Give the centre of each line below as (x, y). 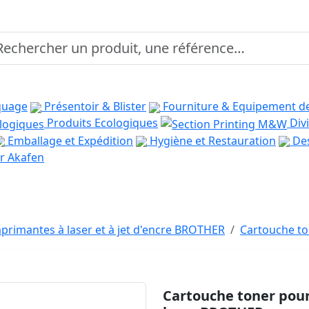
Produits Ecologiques (101, 123)
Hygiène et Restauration (211, 140)
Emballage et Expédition (69, 140)
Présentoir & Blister (94, 106)
